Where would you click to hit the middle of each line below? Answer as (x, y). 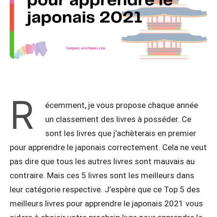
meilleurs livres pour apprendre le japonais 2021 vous (106, 203)
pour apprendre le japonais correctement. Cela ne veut (108, 147)
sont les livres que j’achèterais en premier (121, 133)
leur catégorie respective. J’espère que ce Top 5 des (105, 189)
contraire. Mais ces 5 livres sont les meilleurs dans (102, 175)
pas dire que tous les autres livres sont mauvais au (102, 161)
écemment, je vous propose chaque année (122, 105)
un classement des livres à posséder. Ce (118, 119)
